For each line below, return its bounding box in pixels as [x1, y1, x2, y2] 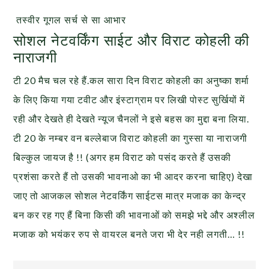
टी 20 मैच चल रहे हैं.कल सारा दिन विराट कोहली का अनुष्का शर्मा [13, 74, 250, 86]
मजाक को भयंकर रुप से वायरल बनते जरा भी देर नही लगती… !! [13, 228, 246, 240]
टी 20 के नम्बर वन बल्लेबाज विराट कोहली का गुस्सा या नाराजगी [13, 132, 248, 144]
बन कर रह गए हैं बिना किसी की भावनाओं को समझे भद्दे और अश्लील [13, 209, 256, 220]
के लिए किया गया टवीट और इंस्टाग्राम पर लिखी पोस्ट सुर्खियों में [13, 94, 246, 105]
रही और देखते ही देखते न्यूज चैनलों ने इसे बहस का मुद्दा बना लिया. [13, 113, 250, 124]
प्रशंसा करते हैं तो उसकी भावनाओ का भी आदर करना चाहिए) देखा [13, 171, 253, 182]
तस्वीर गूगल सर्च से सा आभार [13, 13, 127, 26]
